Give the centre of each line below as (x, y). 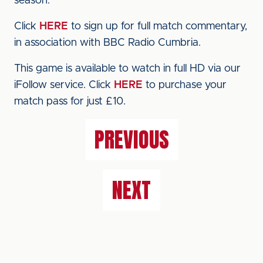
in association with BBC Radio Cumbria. (107, 43)
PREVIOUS (131, 140)
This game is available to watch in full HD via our (127, 69)
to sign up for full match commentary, (158, 26)
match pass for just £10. (70, 102)
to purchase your (185, 85)
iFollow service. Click (64, 85)
